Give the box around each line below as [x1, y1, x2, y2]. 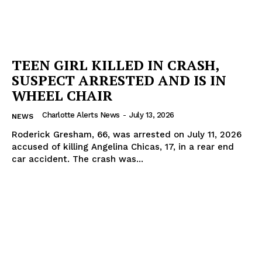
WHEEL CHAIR [12, 86, 112, 105]
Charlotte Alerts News [42, 111, 120, 120]
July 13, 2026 [129, 111, 174, 120]
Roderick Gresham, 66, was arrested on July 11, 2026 [12, 129, 242, 140]
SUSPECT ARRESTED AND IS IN [12, 71, 226, 90]
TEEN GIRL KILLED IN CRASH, [12, 56, 219, 75]
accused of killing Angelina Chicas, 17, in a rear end [12, 142, 234, 153]
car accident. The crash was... [12, 154, 143, 165]
